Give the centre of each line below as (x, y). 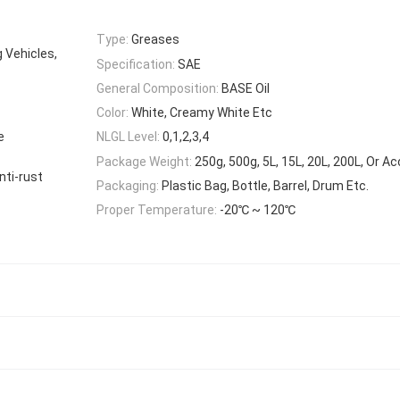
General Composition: (158, 88)
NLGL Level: (128, 137)
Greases (155, 40)
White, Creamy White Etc (202, 113)
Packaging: (128, 186)
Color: (112, 113)
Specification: (136, 64)
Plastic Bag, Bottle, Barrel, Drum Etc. (265, 186)
